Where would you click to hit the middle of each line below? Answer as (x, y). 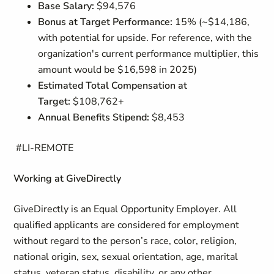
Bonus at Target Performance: (106, 22)
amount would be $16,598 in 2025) (118, 70)
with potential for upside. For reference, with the (145, 38)
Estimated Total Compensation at (113, 86)
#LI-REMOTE (44, 148)
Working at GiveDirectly (68, 179)
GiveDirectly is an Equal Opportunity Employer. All (125, 209)
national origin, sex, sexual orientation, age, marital (126, 257)
